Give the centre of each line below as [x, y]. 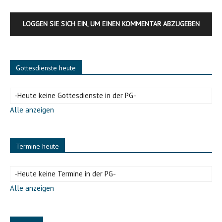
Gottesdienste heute [46, 68]
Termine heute [37, 146]
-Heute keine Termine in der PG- [65, 174]
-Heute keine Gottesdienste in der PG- [75, 95]
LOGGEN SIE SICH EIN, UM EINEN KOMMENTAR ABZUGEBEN [111, 24]
